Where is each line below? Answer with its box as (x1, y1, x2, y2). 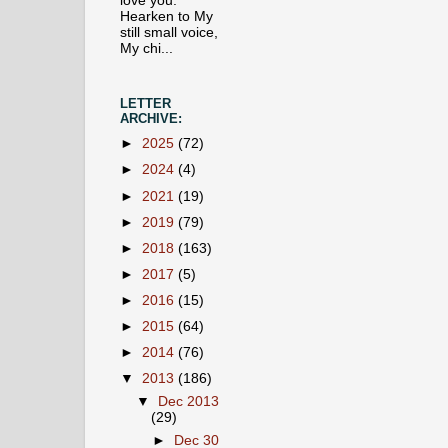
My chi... (120, 40, 173, 56)
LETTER (120, 96, 171, 112)
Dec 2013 (158, 394, 220, 410)
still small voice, (120, 24, 218, 40)
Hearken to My (120, 8, 213, 24)
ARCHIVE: (120, 111, 182, 127)
